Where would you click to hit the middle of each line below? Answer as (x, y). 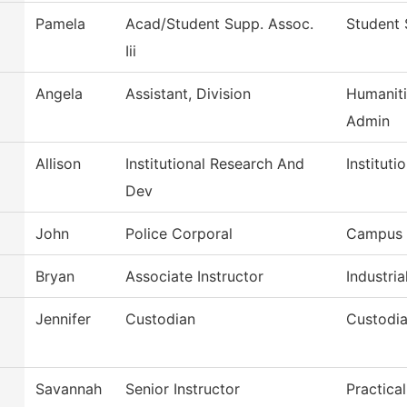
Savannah (69, 389)
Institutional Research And (215, 164)
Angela (59, 94)
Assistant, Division (188, 94)
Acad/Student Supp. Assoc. (219, 24)
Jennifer (63, 319)
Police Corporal (179, 234)
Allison (58, 164)
